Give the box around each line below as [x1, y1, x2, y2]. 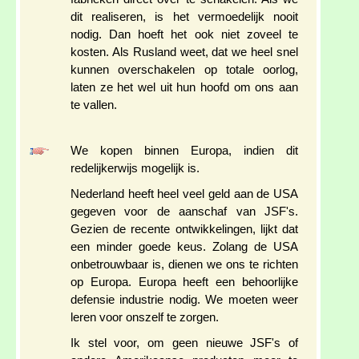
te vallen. [71, 99, 117, 112]
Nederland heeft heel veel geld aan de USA [71, 188, 298, 201]
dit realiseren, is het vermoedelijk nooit [71, 10, 298, 24]
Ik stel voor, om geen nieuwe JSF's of [71, 337, 298, 350]
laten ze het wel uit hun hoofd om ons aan [71, 81, 298, 95]
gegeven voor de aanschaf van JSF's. [71, 205, 298, 219]
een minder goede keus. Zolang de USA [71, 240, 298, 254]
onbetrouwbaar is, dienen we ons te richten [71, 258, 298, 272]
